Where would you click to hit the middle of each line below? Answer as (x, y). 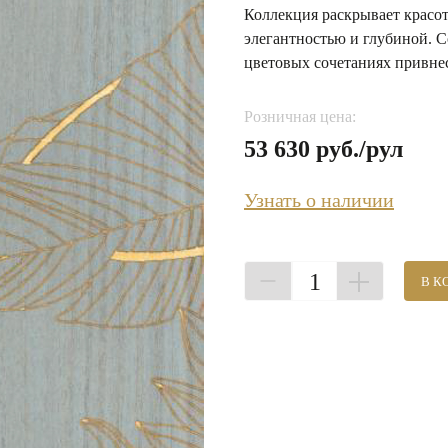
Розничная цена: (300, 116)
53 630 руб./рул (323, 149)
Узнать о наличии (319, 200)
